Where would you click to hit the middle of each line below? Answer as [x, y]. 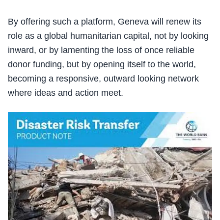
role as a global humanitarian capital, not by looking [108, 36]
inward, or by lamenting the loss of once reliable [101, 50]
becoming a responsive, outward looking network [103, 78]
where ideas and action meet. [66, 93]
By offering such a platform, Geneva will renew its [105, 21]
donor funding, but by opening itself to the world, [102, 64]
